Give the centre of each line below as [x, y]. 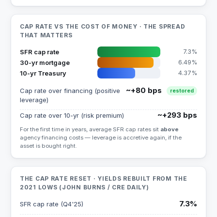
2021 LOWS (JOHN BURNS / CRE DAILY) [85, 187]
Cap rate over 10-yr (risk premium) [72, 115]
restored [182, 91]
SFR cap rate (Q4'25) [52, 204]
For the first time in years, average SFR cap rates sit [90, 129]
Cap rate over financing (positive [70, 91]
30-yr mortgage [45, 62]
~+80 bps [145, 90]
